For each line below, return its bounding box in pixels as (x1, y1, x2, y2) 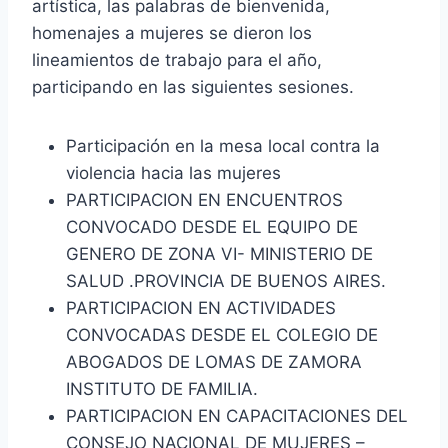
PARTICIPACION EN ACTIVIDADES (66, 297, 336, 318)
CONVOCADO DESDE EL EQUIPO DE (66, 216, 358, 237)
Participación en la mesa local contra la (66, 135, 380, 156)
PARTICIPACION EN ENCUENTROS (66, 189, 343, 210)
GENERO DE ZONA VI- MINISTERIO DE (66, 243, 373, 264)
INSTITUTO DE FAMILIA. (66, 378, 258, 399)
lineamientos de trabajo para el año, (32, 49, 322, 70)
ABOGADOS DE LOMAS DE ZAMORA (66, 351, 362, 372)
